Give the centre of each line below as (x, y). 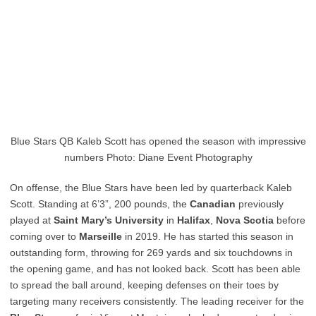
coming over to (44, 236)
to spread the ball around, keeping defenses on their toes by (144, 285)
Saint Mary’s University (109, 220)
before (290, 220)
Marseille (101, 236)
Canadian (213, 204)
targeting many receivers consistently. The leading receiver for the (157, 301)
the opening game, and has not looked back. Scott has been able (155, 269)
